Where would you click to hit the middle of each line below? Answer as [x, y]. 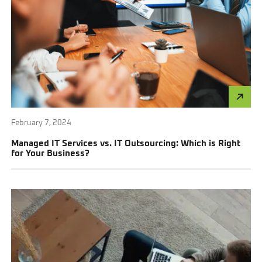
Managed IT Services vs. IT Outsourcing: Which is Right [126, 143]
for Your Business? [51, 153]
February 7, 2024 [42, 123]
